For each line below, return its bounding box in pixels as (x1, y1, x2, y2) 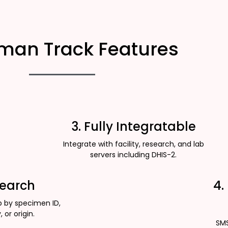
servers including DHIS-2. (90, 150, 177, 160)
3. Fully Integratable (71, 118, 196, 135)
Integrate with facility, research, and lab (63, 139, 204, 150)
